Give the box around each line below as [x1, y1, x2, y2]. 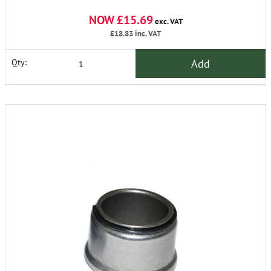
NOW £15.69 [88, 12, 153, 28]
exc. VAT [152, 16, 183, 27]
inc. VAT [133, 28, 161, 39]
